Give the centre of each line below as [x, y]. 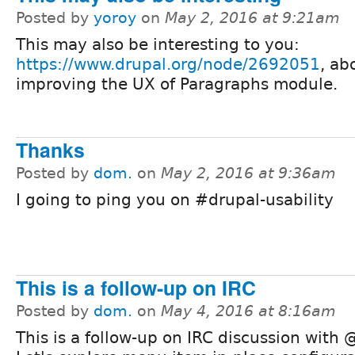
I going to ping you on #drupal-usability [175, 200]
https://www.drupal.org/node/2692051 [168, 64]
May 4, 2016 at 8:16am [248, 311]
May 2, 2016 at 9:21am [252, 17]
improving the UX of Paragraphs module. [177, 84]
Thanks [50, 150]
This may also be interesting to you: [158, 44]
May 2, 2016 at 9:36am [248, 174]
